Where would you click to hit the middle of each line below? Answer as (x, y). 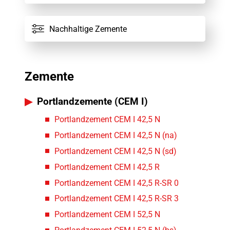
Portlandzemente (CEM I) (92, 102)
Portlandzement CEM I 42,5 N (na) (116, 136)
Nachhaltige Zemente (88, 29)
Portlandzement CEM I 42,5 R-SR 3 (117, 199)
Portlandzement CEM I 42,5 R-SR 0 (117, 183)
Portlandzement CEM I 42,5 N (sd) (116, 151)
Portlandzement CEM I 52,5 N (108, 215)
